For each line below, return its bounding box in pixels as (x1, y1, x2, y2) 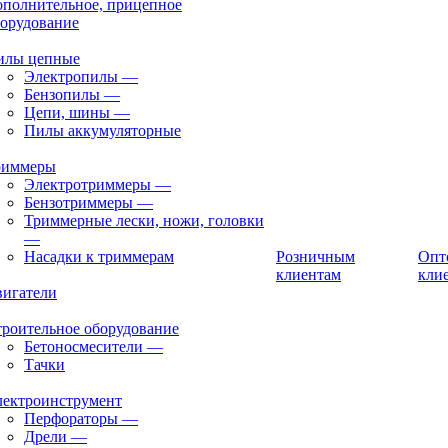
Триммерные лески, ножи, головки (24, 212, 264, 229)
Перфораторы (24, 410, 118, 427)
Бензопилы (24, 86, 100, 103)
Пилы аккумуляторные (24, 122, 181, 139)
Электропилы (24, 68, 118, 85)
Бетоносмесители (24, 338, 143, 355)
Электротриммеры (24, 176, 151, 193)
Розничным (276, 248, 355, 265)
